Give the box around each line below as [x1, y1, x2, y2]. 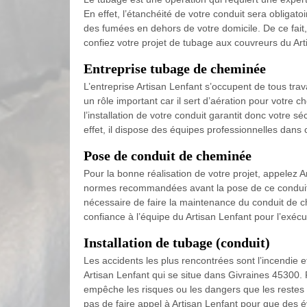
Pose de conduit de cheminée [84, 148, 251, 163]
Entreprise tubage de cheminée [84, 61, 266, 76]
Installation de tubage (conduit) [84, 235, 270, 250]
